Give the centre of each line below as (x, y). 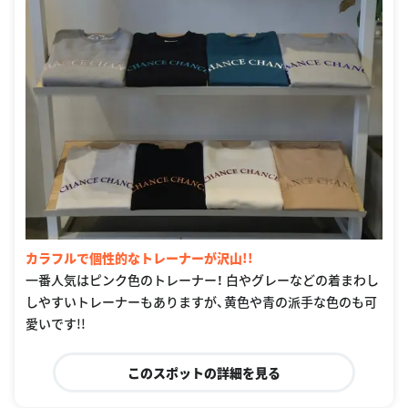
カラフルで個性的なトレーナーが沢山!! (139, 258)
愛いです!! (56, 324)
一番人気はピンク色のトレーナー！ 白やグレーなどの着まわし (202, 280)
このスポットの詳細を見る (204, 373)
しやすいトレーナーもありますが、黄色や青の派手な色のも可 (201, 302)
